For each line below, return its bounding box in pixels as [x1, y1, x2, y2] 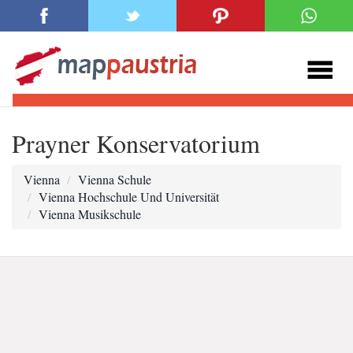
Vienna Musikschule [39, 206, 141, 222]
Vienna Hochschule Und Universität [39, 188, 219, 205]
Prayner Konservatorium [12, 126, 260, 160]
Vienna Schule [78, 171, 151, 188]
